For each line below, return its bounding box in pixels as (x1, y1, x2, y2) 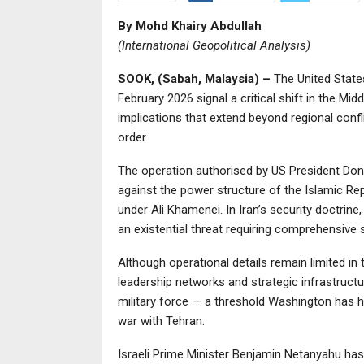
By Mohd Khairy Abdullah (117, 18, 262, 33)
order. (117, 129, 148, 145)
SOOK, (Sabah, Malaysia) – (117, 71, 271, 86)
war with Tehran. (117, 313, 205, 328)
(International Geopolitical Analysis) (117, 37, 310, 53)
